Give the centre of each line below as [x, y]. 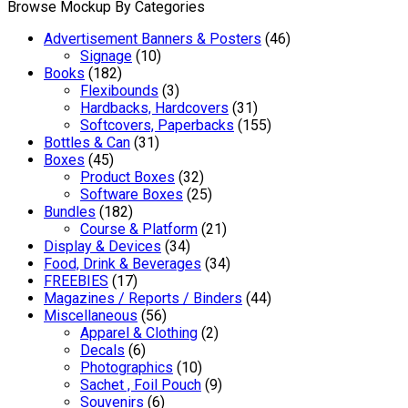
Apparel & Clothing [139, 332]
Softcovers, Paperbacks [157, 125]
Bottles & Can [87, 142]
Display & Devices [102, 246]
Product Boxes [127, 177]
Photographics [127, 367]
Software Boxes [132, 194]
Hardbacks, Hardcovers [154, 107]
